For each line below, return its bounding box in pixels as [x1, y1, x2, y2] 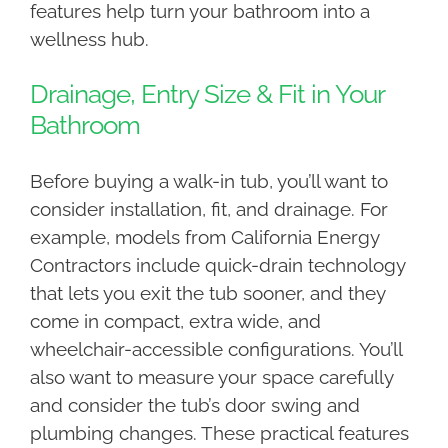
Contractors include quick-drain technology [29, 254, 405, 277]
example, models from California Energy [29, 226, 379, 249]
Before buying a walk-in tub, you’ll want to [29, 170, 388, 193]
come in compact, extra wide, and [29, 310, 321, 333]
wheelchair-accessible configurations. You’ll [29, 338, 402, 361]
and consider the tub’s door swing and [29, 394, 360, 417]
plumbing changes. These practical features [29, 422, 409, 445]
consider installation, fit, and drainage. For [29, 198, 388, 221]
